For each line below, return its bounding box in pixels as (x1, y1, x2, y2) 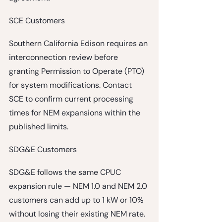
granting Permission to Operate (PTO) (9, 65, 146, 76)
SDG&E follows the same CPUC (9, 166, 123, 177)
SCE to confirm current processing (9, 93, 135, 104)
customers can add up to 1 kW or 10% (9, 194, 146, 205)
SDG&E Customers (9, 144, 77, 155)
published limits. (9, 121, 68, 132)
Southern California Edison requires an (9, 38, 150, 49)
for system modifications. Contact (9, 79, 134, 90)
